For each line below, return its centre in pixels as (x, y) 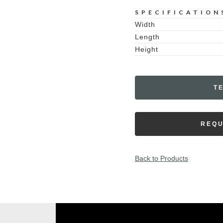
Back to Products (162, 158)
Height (147, 49)
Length (147, 37)
